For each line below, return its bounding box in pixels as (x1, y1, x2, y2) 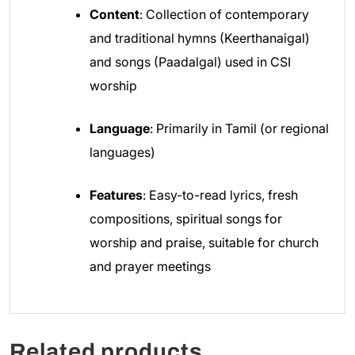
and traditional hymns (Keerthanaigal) (90, 30, 310, 47)
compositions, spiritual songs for (90, 211, 282, 227)
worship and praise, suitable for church (90, 235, 319, 251)
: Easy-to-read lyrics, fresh (143, 187, 298, 204)
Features (90, 187, 143, 204)
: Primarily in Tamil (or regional (150, 120, 329, 137)
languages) (90, 144, 155, 161)
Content (90, 6, 139, 23)
